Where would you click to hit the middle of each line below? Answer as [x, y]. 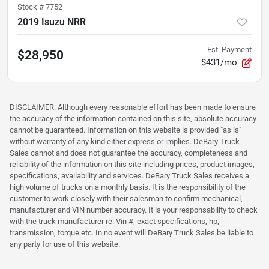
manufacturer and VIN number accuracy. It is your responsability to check [134, 210]
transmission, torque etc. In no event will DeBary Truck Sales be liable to [131, 232]
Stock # [32, 7]
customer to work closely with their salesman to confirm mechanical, [126, 198]
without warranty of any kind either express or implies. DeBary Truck [125, 141]
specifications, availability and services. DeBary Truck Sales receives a [129, 175]
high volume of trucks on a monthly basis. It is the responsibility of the [128, 187]
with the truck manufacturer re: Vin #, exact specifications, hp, [114, 221]
